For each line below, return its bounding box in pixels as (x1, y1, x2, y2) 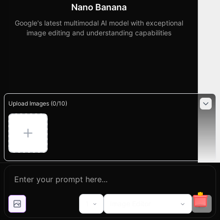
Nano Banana (71, 1, 127, 12)
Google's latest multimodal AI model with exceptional (14, 18, 183, 27)
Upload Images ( (8, 100, 53, 107)
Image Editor (110, 199, 151, 208)
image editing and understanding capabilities (26, 28, 171, 37)
